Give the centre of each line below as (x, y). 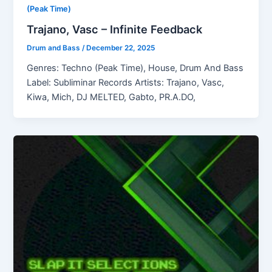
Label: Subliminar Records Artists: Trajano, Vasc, (126, 83)
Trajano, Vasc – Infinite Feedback (115, 29)
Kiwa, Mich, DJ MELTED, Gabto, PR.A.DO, (111, 97)
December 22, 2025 (121, 48)
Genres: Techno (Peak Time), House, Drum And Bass (135, 68)
